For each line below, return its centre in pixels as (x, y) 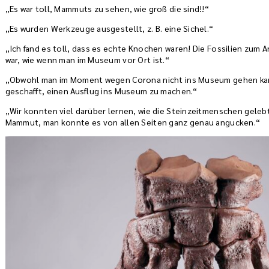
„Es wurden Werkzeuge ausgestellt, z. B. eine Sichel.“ (109, 29)
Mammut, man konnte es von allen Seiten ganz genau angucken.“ (133, 122)
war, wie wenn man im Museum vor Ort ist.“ (87, 60)
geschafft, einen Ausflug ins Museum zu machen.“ (101, 91)
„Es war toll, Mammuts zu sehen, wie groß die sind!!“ (107, 9)
